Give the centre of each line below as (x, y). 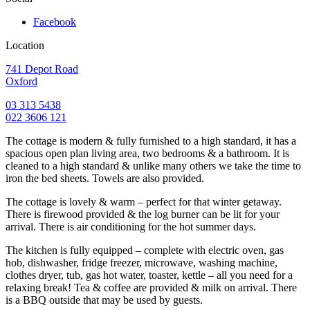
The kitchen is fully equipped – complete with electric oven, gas (145, 250)
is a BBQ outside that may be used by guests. (104, 300)
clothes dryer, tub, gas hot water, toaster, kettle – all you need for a (149, 275)
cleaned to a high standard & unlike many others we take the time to (153, 165)
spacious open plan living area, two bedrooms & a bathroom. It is (147, 153)
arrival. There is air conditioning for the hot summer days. (131, 226)
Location (25, 45)
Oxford (21, 81)
